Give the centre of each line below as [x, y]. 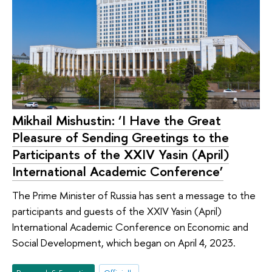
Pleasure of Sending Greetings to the [121, 137]
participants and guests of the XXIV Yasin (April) [117, 211]
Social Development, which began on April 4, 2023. [124, 243]
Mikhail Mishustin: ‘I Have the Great [117, 120]
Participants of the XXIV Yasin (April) [121, 154]
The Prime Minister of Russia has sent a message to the [134, 195]
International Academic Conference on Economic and [130, 227]
